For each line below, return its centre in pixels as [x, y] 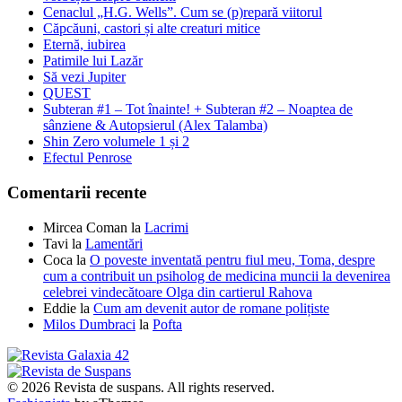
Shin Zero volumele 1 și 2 [116, 142]
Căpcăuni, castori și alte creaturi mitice [152, 29]
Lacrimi [166, 227]
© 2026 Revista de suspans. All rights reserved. [141, 387]
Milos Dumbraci [89, 324]
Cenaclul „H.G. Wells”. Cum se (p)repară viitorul [183, 13]
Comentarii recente [77, 192]
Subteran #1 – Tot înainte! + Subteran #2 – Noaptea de [198, 109]
